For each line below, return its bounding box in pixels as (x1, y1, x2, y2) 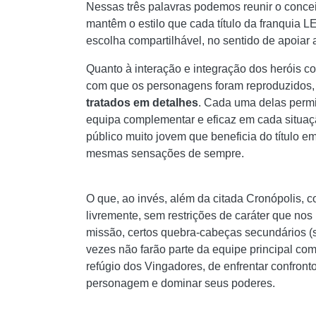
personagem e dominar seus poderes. (86, 277, 275, 289)
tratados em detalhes (86, 97, 198, 109)
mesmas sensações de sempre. (86, 147, 244, 159)
